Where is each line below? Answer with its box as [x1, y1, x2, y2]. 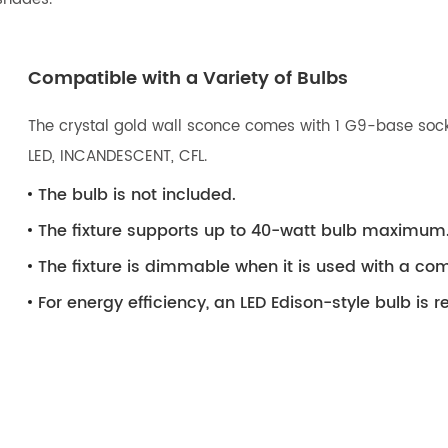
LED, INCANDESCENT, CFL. [28, 144, 208, 170]
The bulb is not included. [38, 182, 237, 209]
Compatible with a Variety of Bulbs [28, 64, 349, 94]
